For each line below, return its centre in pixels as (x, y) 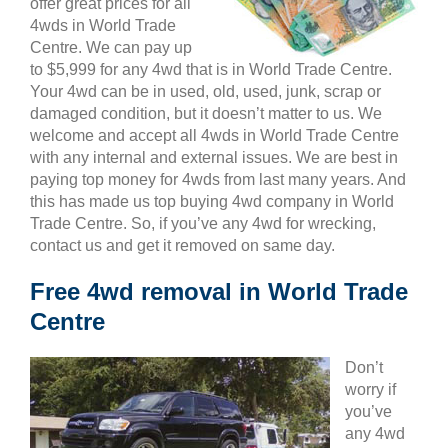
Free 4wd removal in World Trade (219, 291)
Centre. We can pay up (111, 47)
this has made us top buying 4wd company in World (212, 201)
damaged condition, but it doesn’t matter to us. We (206, 113)
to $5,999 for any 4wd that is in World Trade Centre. (211, 69)
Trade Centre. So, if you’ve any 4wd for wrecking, (203, 223)
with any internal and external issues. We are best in (214, 157)
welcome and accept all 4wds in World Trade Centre (214, 135)
